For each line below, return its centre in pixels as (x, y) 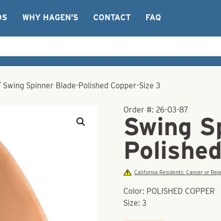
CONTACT (112, 18)
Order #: (140, 110)
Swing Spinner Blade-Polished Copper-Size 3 (82, 86)
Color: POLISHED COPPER (169, 191)
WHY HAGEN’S (50, 18)
